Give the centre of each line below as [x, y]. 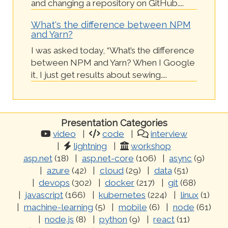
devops [54, 183]
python [113, 219]
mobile [133, 207]
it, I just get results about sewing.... [99, 75]
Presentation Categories [114, 123]
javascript [44, 195]
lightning [90, 146]
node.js [60, 219]
